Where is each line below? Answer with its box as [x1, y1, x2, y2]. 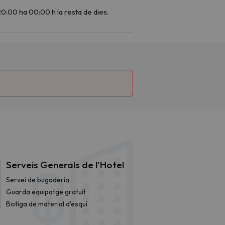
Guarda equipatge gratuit [6, 187, 86, 196]
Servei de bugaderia [6, 175, 69, 184]
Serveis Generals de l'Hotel [6, 158, 124, 171]
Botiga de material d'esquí [6, 199, 87, 208]
